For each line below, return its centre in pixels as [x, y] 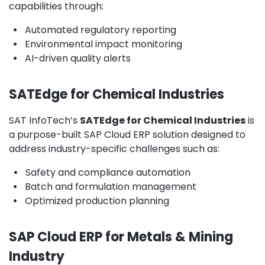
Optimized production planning [97, 201]
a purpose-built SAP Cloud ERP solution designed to [127, 134]
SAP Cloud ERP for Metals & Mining [121, 237]
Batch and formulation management [111, 186]
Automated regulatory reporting [101, 30]
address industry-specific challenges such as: [114, 148]
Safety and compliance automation [108, 172]
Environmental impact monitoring [104, 44]
